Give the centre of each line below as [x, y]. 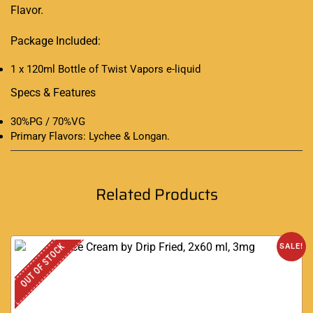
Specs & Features [53, 93]
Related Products [156, 194]
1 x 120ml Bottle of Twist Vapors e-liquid [105, 70]
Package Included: [56, 41]
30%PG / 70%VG [48, 121]
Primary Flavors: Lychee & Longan [89, 136]
